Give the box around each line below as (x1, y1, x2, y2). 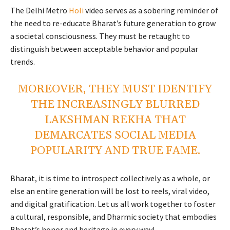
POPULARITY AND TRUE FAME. (30, 143, 200, 158)
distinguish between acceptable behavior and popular (10, 43, 198, 54)
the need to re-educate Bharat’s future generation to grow (10, 17, 216, 28)
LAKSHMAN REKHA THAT (44, 112, 186, 127)
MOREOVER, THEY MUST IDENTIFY (18, 82, 212, 97)
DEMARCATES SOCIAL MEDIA (34, 128, 196, 143)
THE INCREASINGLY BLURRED (30, 97, 200, 112)
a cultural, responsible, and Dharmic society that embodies (10, 211, 217, 222)
